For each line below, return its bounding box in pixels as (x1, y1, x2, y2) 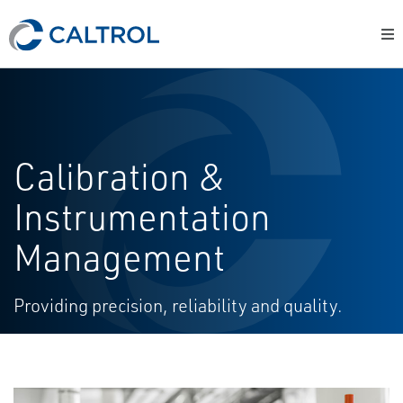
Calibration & (13, 154, 227, 199)
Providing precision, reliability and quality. (13, 294, 343, 317)
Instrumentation (13, 194, 271, 239)
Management (13, 235, 225, 280)
